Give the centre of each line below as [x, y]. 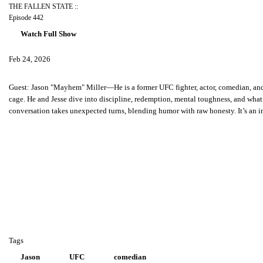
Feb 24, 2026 [30, 59]
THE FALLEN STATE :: [43, 7]
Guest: [20, 87]
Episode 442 [26, 18]
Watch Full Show [48, 34]
